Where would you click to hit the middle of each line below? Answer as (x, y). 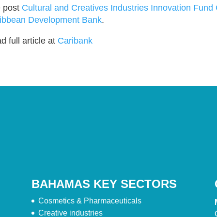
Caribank (75, 40)
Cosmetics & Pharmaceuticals (90, 201)
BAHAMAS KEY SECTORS (104, 184)
